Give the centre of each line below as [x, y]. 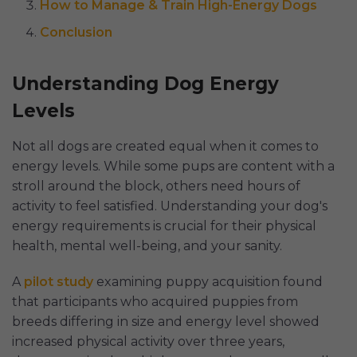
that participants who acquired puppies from [155, 302]
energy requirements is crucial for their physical [164, 226]
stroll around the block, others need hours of [156, 186]
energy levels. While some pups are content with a [173, 167]
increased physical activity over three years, [148, 342]
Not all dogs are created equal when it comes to [165, 147]
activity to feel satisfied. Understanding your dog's [170, 206]
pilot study [59, 282]
